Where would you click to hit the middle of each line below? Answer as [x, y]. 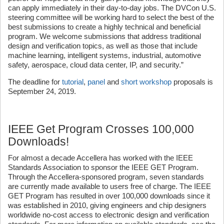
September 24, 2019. [42, 91]
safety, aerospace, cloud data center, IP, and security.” [96, 65]
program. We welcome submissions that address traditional [104, 36]
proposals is [192, 82]
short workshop [146, 82]
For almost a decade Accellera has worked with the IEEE [100, 158]
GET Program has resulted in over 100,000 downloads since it [109, 196]
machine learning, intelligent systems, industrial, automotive [104, 55]
